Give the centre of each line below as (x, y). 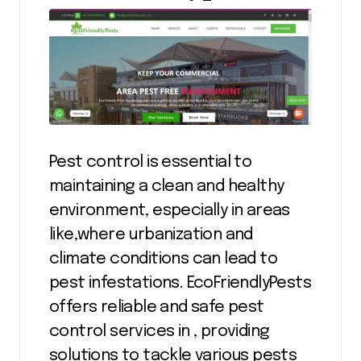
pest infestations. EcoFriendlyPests (180, 283)
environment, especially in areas (170, 210)
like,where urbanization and (151, 234)
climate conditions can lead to (163, 259)
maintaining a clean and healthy (167, 186)
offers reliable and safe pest (157, 307)
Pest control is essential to (151, 162)
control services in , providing (160, 331)
